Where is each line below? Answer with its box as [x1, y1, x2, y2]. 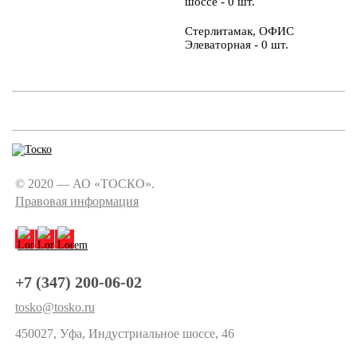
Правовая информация [15, 194, 139, 208]
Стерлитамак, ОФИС [184, 24, 294, 37]
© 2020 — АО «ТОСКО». [15, 177, 155, 190]
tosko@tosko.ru [15, 300, 95, 314]
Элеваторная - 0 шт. [184, 37, 288, 51]
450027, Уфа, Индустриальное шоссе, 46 [15, 327, 234, 340]
